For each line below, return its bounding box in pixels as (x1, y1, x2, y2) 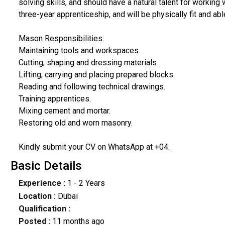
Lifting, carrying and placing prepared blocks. (18, 69, 175, 79)
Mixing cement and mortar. (18, 105, 110, 116)
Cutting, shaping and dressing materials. (18, 57, 158, 67)
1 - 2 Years (65, 178, 105, 188)
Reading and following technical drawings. (18, 81, 165, 91)
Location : (18, 191, 56, 201)
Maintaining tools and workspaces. (18, 45, 140, 55)
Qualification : (18, 204, 70, 214)
